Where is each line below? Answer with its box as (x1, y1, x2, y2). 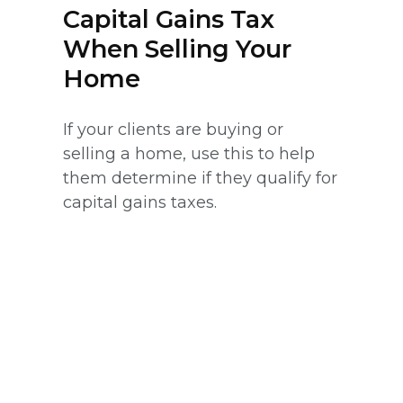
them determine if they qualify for (63, 168, 337, 189)
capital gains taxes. (63, 193, 217, 213)
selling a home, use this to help (63, 144, 315, 165)
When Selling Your (63, 34, 291, 65)
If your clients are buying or (63, 120, 283, 140)
